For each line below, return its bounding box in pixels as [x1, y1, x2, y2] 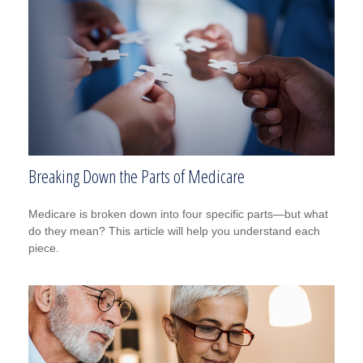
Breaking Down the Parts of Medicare [28, 164, 245, 189]
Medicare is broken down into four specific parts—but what [28, 207, 328, 221]
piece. [28, 241, 59, 255]
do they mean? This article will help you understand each [28, 224, 320, 238]
